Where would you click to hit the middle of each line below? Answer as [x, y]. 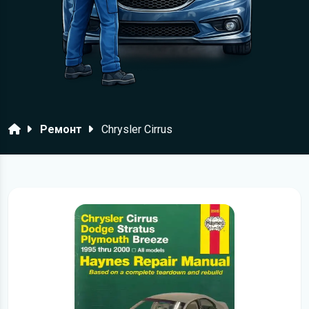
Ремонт [61, 129]
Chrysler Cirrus [137, 129]
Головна [30, 129]
